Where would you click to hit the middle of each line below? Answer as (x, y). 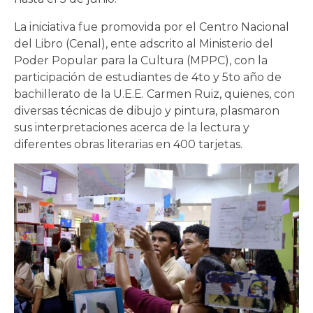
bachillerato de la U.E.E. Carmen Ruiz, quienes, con (154, 94)
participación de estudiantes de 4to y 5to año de (148, 77)
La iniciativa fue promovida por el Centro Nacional (152, 27)
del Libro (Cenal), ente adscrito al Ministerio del (144, 43)
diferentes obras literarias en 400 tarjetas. (128, 144)
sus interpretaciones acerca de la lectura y (132, 127)
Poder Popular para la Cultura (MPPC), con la (141, 60)
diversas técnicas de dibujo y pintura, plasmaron (147, 110)
